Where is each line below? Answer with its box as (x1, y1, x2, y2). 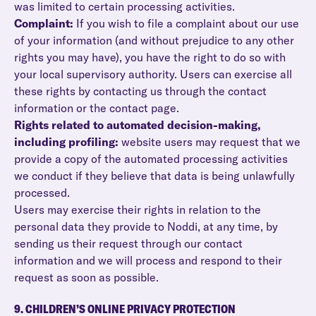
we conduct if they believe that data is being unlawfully (14, 169, 295, 183)
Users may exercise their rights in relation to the (14, 202, 261, 217)
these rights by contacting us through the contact (14, 84, 267, 98)
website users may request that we (119, 135, 300, 149)
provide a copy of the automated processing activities (14, 152, 288, 166)
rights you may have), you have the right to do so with (14, 50, 286, 64)
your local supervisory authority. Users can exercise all (14, 67, 292, 81)
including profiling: (14, 135, 119, 149)
